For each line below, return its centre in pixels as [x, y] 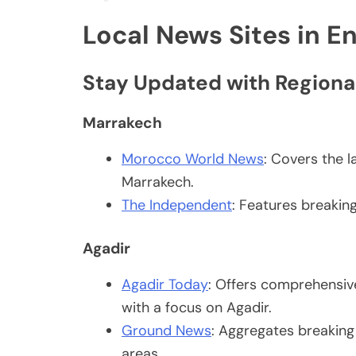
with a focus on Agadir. [197, 308]
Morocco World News [193, 159]
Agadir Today [165, 285]
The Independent [177, 205]
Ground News [166, 331]
